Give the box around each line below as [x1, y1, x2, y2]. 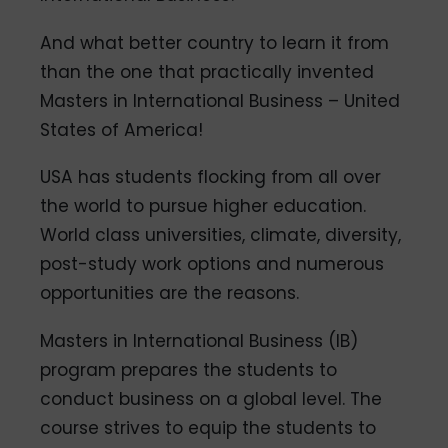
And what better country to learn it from [40, 30, 390, 55]
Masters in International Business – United [40, 88, 401, 113]
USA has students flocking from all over [40, 165, 382, 190]
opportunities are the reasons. [40, 281, 300, 306]
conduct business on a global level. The [40, 387, 383, 412]
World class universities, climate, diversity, [40, 223, 402, 248]
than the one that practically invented [40, 59, 375, 84]
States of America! [40, 117, 204, 142]
